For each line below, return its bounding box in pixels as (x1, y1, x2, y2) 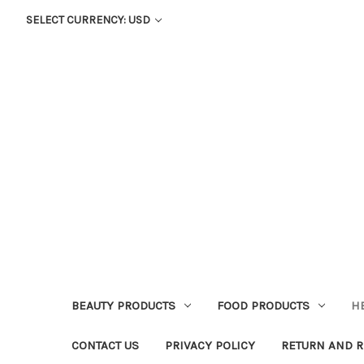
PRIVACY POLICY (165, 337, 255, 353)
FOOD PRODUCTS (216, 297, 310, 313)
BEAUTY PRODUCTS (71, 297, 175, 313)
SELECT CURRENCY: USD (25, 13, 153, 27)
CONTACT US (71, 337, 139, 353)
